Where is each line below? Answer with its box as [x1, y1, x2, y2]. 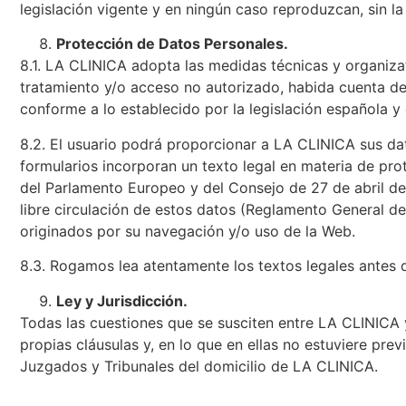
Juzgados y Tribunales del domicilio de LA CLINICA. [20, 356, 378, 375]
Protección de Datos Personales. [56, 34, 288, 53]
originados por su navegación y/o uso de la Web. [20, 221, 355, 240]
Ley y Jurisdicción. [56, 291, 188, 310]
